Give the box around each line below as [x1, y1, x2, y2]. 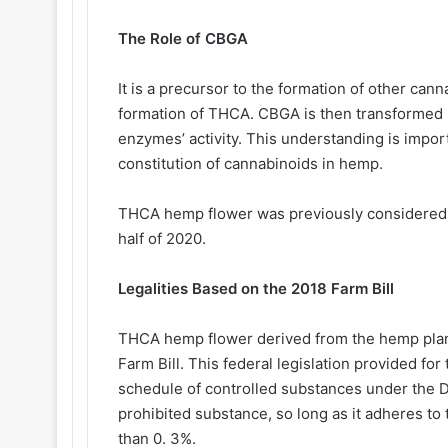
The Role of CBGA [118, 29, 252, 48]
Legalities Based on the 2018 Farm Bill [118, 279, 394, 298]
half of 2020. [118, 229, 210, 248]
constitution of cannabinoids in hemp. [118, 154, 387, 173]
